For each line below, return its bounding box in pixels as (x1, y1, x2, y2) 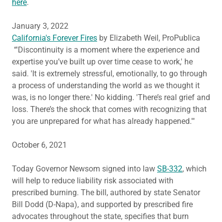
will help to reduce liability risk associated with (12, 176, 173, 185)
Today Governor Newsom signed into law (12, 164, 157, 173)
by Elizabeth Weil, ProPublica (97, 33, 200, 43)
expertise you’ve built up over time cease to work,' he (12, 57, 193, 66)
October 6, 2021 (12, 140, 67, 150)
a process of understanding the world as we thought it (12, 81, 200, 90)
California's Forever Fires (12, 33, 97, 43)
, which (182, 164, 207, 173)
